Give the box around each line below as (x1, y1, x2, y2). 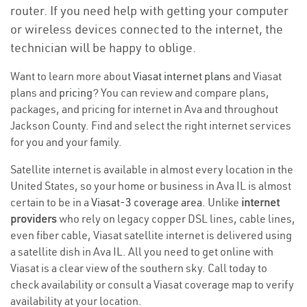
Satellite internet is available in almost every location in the (10, 162, 293, 176)
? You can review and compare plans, (93, 86, 269, 99)
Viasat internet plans (133, 69, 231, 83)
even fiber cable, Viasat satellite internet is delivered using (10, 228, 292, 242)
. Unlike (202, 195, 241, 209)
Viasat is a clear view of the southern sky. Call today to (10, 261, 267, 275)
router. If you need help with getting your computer (10, 3, 288, 19)
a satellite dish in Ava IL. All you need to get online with (10, 245, 273, 258)
